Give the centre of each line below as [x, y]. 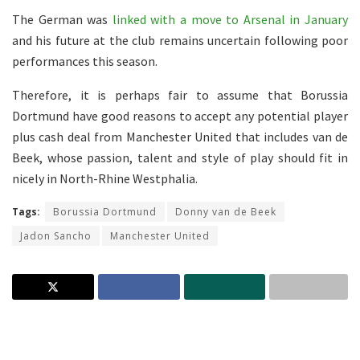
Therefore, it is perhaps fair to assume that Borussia [180, 95]
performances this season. [85, 61]
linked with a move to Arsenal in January [230, 20]
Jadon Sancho [56, 236]
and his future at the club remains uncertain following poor [180, 41]
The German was [62, 20]
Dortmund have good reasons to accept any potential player [180, 116]
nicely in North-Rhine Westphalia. [105, 179]
